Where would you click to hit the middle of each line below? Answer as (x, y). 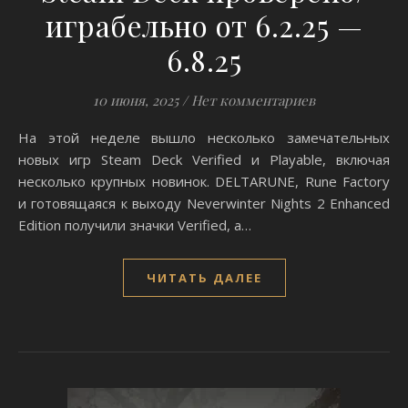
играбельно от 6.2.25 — (204, 25)
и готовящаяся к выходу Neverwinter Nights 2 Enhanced (204, 203)
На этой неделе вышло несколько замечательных (24, 138)
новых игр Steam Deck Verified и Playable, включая (204, 159)
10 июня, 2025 (136, 100)
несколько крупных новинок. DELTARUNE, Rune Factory (204, 181)
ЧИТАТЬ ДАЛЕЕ (204, 278)
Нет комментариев (253, 100)
